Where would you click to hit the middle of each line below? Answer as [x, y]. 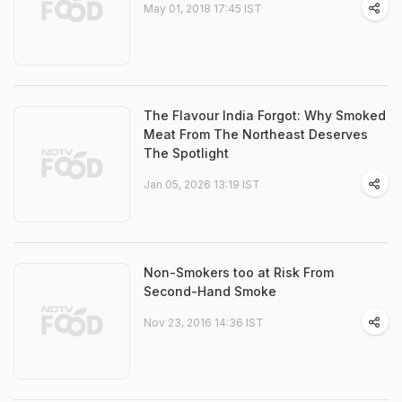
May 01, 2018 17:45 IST [203, 9]
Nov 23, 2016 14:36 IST [204, 323]
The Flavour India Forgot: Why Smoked [265, 115]
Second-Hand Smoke [210, 291]
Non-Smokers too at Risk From [239, 272]
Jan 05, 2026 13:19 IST [202, 184]
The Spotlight [186, 153]
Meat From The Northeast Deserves [256, 134]
